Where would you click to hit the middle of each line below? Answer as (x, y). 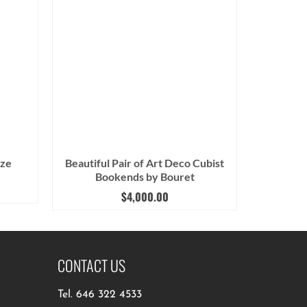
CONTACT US (91, 266)
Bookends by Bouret (145, 177)
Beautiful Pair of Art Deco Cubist (145, 163)
